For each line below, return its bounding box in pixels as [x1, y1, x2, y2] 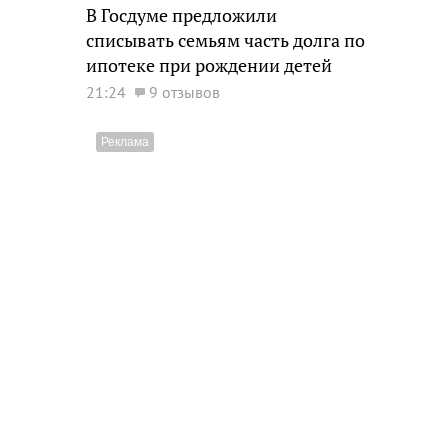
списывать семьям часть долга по [86, 29, 365, 52]
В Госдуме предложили [86, 4, 277, 27]
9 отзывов [149, 82, 220, 102]
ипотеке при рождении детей [86, 54, 332, 77]
